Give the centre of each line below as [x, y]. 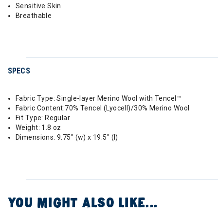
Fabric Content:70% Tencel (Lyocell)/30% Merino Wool [103, 108]
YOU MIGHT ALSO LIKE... [83, 203]
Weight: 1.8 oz [38, 127]
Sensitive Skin [38, 6]
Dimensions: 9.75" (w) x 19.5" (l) [67, 137]
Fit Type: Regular [43, 118]
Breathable [34, 16]
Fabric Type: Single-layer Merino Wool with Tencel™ [98, 98]
